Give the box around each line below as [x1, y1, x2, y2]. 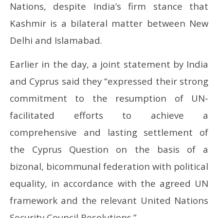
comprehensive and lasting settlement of [10, 126, 208, 139]
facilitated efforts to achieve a [10, 109, 208, 122]
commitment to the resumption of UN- [10, 92, 208, 105]
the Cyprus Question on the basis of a [10, 143, 208, 156]
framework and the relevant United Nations [10, 194, 208, 207]
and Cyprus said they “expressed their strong [10, 75, 208, 88]
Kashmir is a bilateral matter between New [10, 17, 208, 30]
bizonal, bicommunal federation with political [10, 160, 208, 173]
